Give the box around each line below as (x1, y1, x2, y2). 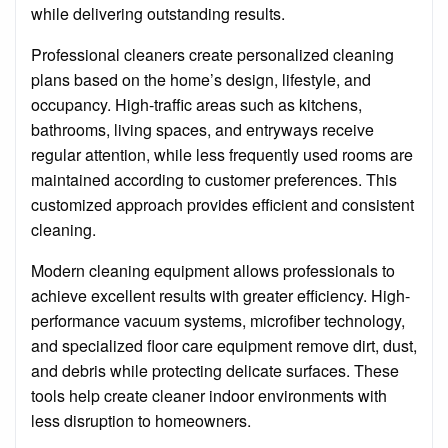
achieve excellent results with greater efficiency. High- (31, 284, 410, 308)
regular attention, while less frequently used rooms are (31, 143, 413, 167)
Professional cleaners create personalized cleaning (31, 43, 394, 67)
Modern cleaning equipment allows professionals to (31, 259, 395, 283)
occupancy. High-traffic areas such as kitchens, (31, 93, 362, 117)
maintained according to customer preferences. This (31, 168, 397, 192)
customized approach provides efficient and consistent (31, 193, 414, 217)
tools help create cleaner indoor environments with (31, 384, 387, 408)
